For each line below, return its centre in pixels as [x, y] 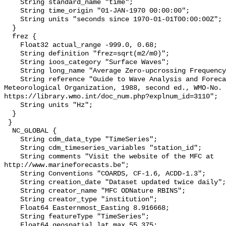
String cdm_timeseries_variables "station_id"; [12, 148]
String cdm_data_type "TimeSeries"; [12, 140]
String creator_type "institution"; [12, 200]
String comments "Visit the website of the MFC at [12, 157]
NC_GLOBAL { [8, 131]
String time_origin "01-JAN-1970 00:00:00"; [12, 11]
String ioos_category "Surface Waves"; [12, 63]
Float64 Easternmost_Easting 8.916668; [12, 208]
